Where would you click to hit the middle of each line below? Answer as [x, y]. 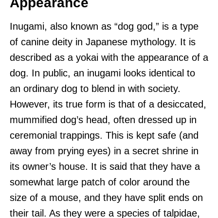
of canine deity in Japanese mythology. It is [103, 42]
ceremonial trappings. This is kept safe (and [104, 136]
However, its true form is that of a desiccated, [108, 104]
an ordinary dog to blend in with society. [95, 89]
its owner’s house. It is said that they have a [105, 167]
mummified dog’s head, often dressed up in [103, 120]
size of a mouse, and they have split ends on [106, 198]
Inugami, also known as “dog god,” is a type [104, 27]
